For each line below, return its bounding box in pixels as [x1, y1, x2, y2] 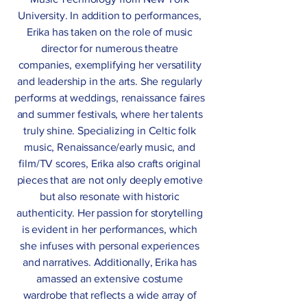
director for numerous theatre [40, 42, 179, 55]
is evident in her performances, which [21, 223, 198, 236]
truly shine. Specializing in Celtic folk [23, 125, 196, 137]
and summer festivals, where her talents [16, 108, 203, 121]
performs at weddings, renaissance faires [14, 92, 205, 104]
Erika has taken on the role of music [26, 26, 193, 38]
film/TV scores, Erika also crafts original [19, 158, 201, 170]
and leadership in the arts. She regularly [17, 75, 202, 88]
